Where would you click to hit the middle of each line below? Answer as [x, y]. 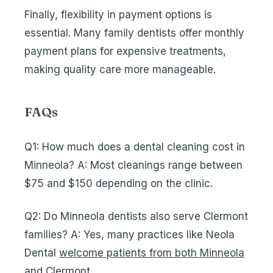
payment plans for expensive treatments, [125, 51]
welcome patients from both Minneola [152, 253]
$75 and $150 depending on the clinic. [119, 183]
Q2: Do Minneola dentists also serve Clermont [136, 216]
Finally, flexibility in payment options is [118, 15]
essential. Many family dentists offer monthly [134, 33]
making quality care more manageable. [120, 69]
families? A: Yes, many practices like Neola [129, 235]
